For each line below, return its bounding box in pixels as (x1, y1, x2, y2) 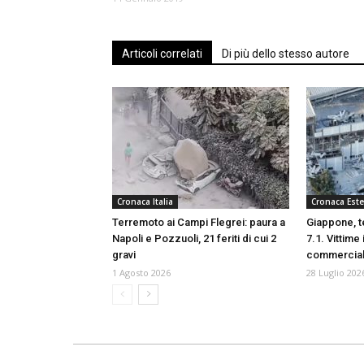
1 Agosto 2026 (112, 266, 171, 279)
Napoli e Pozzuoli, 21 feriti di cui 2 (112, 232, 276, 245)
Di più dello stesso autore (222, 46, 349, 60)
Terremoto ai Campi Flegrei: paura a (112, 215, 285, 228)
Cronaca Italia (117, 195, 173, 207)
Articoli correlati (122, 46, 202, 60)
